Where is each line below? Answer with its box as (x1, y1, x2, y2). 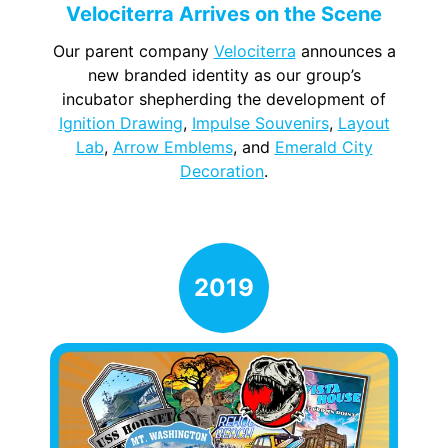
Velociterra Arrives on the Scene (66, 2, 382, 27)
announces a (295, 41, 396, 62)
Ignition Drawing (58, 113, 183, 134)
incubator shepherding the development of (62, 89, 386, 110)
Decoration (180, 161, 264, 182)
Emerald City (274, 137, 373, 158)
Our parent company (52, 41, 214, 62)
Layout (337, 113, 390, 134)
